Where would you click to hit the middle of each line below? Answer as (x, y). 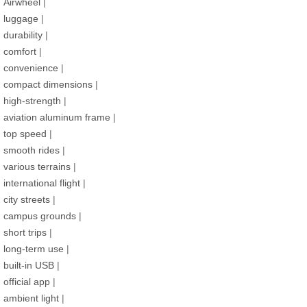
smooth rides (32, 150)
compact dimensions (48, 85)
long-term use (34, 249)
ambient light (31, 298)
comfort (20, 52)
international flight (42, 183)
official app (27, 282)
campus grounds (40, 216)
